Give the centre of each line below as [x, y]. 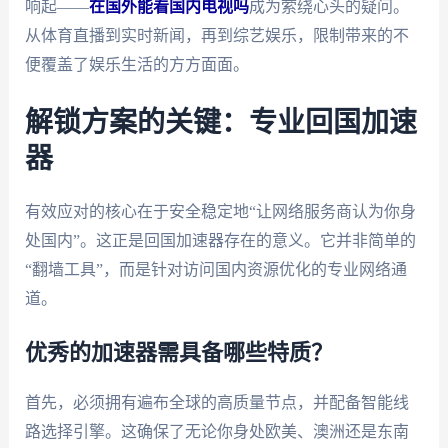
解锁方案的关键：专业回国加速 [220, 122]
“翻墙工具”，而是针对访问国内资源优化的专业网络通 [215, 269]
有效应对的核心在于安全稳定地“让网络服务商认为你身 [220, 211]
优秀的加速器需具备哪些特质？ [178, 353]
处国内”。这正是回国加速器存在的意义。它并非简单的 [220, 240]
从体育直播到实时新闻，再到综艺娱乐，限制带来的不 [216, 36]
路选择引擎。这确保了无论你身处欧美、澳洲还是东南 [216, 432]
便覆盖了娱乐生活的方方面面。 [136, 65]
